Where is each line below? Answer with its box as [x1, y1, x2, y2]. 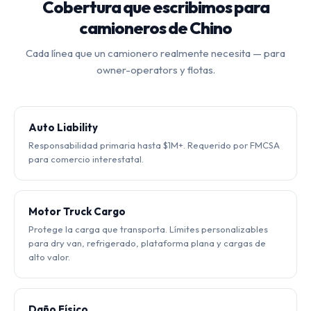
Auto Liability [28, 120, 98, 134]
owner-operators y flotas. [96, 62, 215, 76]
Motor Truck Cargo [28, 204, 126, 218]
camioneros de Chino [79, 17, 232, 38]
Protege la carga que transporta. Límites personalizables [28, 223, 268, 235]
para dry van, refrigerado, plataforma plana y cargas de [28, 237, 266, 249]
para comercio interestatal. [28, 153, 144, 165]
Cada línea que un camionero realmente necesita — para [26, 46, 285, 60]
